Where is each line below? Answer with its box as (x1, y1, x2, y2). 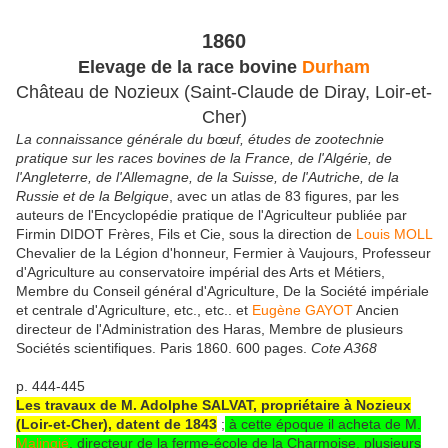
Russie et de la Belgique (16, 187, 169, 204)
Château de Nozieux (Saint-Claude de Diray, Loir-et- (16, 81, 432, 102)
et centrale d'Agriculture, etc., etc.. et (16, 301, 252, 318)
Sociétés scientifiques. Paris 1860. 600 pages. (16, 339, 311, 356)
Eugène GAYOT (252, 301, 353, 318)
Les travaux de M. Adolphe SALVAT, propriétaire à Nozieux (16, 396, 411, 413)
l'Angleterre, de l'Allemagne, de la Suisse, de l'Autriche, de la (16, 168, 399, 185)
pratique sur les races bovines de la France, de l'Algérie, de (16, 149, 392, 166)
